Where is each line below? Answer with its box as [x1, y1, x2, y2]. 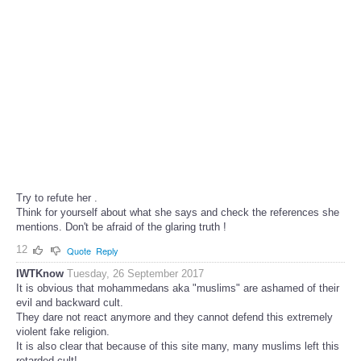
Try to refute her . [16, 192, 98, 205]
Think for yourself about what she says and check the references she [16, 206, 339, 219]
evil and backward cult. [16, 297, 123, 309]
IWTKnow [16, 268, 64, 280]
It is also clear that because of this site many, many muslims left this [16, 340, 339, 353]
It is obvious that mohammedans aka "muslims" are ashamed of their [16, 282, 339, 295]
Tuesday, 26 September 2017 [67, 268, 204, 280]
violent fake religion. [16, 326, 110, 338]
